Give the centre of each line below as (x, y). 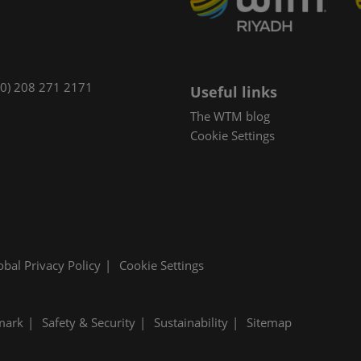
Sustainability (191, 322)
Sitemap (269, 322)
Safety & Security (89, 322)
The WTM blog (230, 116)
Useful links (234, 92)
